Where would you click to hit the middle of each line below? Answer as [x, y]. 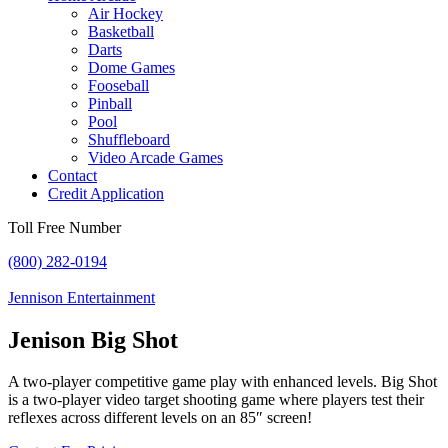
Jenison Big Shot [93, 339]
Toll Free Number [64, 227]
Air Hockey [125, 13]
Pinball [110, 103]
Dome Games [131, 67]
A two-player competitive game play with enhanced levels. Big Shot [222, 382]
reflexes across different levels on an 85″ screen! [160, 418]
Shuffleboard [129, 139]
